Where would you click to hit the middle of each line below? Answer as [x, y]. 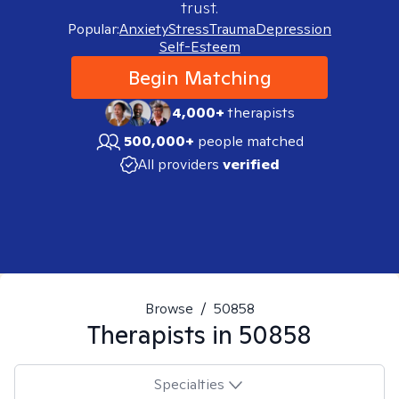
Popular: [94, 29]
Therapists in [163, 334]
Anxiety [144, 29]
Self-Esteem [199, 47]
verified [251, 164]
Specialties [189, 384]
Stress [189, 29]
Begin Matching [199, 77]
